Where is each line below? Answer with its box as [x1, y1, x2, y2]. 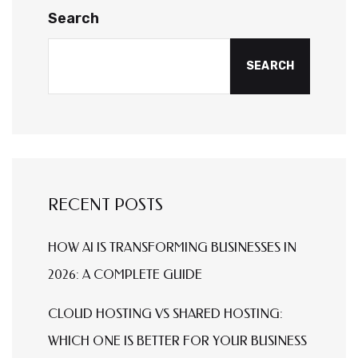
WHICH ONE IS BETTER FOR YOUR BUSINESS [48, 333, 307, 349]
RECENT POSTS [48, 196, 163, 215]
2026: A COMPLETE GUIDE [48, 267, 202, 283]
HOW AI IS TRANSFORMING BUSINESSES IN [48, 240, 296, 256]
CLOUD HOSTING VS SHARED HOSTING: [48, 306, 283, 322]
